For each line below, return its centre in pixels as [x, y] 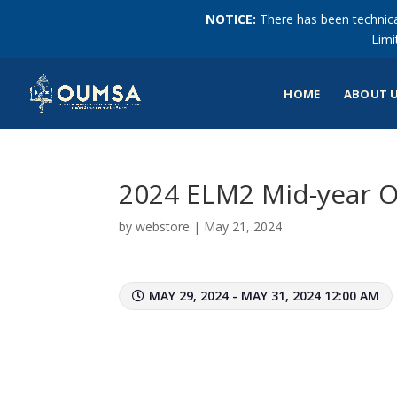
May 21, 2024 [243, 226]
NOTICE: [231, 19]
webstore [163, 226]
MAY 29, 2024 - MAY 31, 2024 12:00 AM [265, 296]
